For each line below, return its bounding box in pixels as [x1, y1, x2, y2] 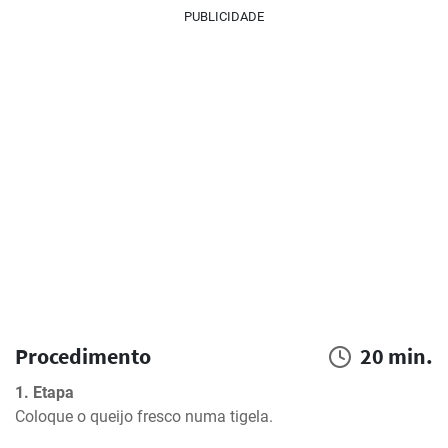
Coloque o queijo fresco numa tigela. [15, 407, 273, 426]
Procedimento [15, 342, 151, 370]
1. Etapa [15, 383, 74, 402]
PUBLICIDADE [184, 9, 264, 24]
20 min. [360, 342, 433, 370]
